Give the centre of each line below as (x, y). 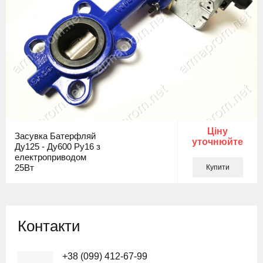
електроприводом (50, 157)
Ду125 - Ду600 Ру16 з (58, 146)
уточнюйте (218, 142)
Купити (218, 167)
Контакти (49, 226)
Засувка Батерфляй (55, 136)
